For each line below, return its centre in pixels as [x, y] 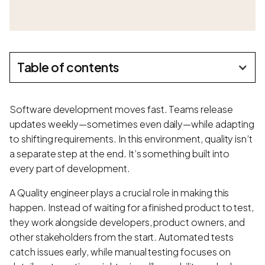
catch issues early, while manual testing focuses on [120, 251]
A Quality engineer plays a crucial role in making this [119, 192]
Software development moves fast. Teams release [121, 109]
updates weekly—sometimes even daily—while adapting [132, 124]
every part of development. [70, 168]
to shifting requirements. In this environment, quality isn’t [131, 138]
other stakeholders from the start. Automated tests [122, 237]
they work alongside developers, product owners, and [127, 222]
